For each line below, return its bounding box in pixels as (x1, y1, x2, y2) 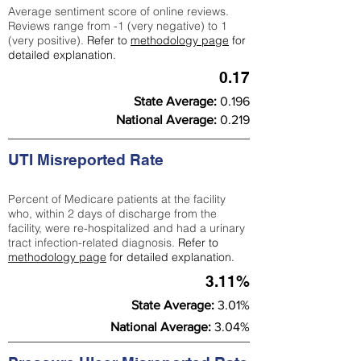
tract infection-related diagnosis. (8, 235, 178, 250)
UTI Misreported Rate (8, 151, 164, 168)
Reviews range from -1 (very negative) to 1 (8, 19, 227, 33)
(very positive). (8, 33, 87, 48)
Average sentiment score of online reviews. (8, 4, 229, 19)
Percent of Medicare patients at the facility (8, 192, 226, 206)
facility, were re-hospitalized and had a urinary (8, 221, 245, 235)
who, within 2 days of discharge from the (8, 206, 217, 221)
